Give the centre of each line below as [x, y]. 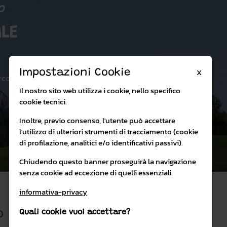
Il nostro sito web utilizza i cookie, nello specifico [100, 90]
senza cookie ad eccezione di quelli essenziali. [96, 173]
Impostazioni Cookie [75, 73]
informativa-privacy [53, 192]
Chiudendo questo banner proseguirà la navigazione [108, 161]
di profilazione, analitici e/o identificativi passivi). [101, 143]
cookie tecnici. [43, 102]
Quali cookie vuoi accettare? [75, 212]
